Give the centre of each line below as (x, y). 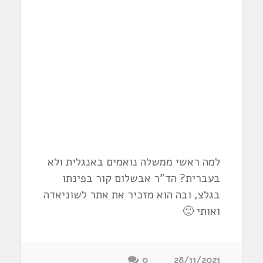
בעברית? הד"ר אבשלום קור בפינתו (141, 179)
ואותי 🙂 (202, 212)
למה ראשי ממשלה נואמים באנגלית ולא (134, 162)
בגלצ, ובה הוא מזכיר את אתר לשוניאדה (132, 195)
